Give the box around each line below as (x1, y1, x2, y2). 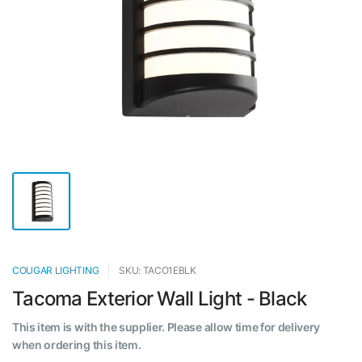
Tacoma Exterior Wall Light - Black (12, 287, 307, 310)
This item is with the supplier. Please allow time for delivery (12, 320, 321, 334)
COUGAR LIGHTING (12, 264, 99, 276)
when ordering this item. (12, 338, 141, 351)
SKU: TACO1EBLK (119, 264, 196, 276)
